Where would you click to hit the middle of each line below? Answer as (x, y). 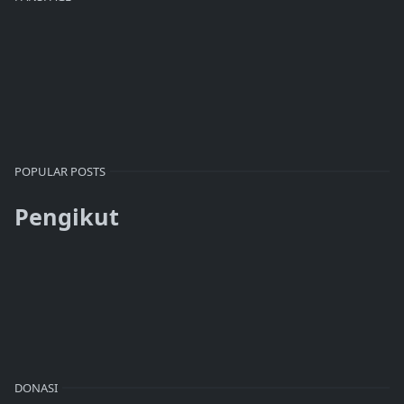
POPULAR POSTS (60, 172)
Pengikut (67, 217)
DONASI (36, 388)
